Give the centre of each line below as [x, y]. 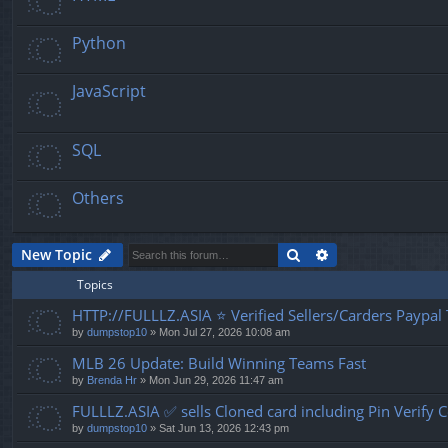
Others [98, 197]
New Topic [56, 254]
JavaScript [109, 90]
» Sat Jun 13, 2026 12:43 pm [218, 427]
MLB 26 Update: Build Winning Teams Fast [219, 362]
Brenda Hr [112, 379]
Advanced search [388, 253]
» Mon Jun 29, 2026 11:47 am [210, 379]
